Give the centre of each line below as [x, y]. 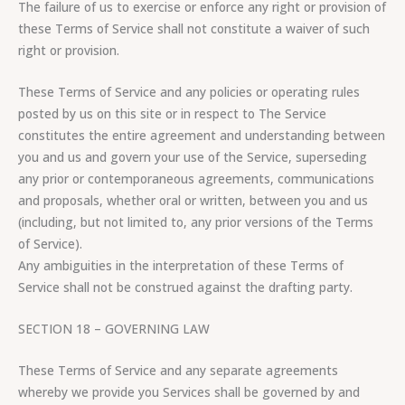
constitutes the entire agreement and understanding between [202, 135]
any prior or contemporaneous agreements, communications [196, 178]
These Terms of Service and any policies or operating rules [189, 91]
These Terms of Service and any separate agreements [178, 370]
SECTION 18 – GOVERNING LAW [114, 328]
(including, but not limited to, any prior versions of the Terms [196, 221]
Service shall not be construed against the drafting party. [185, 287]
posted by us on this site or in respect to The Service [172, 113]
